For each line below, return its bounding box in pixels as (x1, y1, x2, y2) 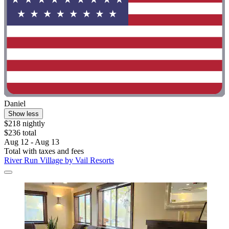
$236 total (4, 128, 36, 138)
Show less (8, 110, 39, 118)
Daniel (4, 99, 26, 108)
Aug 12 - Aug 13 (4, 138, 59, 147)
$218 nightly (4, 119, 45, 128)
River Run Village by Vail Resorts (4, 156, 114, 165)
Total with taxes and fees (4, 147, 84, 156)
